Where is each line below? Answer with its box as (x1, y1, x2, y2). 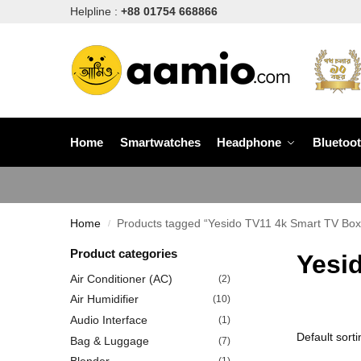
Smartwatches (119, 135, 201, 149)
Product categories (70, 247, 177, 260)
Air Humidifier (70, 293, 139, 306)
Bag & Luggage (70, 334, 149, 347)
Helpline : (70, 5, 121, 18)
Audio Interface (70, 313, 147, 326)
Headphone (217, 135, 281, 149)
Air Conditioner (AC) (70, 272, 172, 285)
